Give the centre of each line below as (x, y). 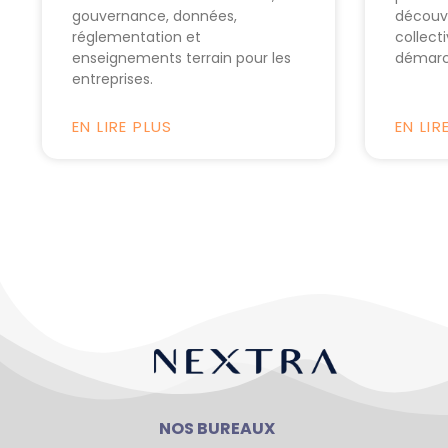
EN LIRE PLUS (122, 127)
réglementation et (136, 37)
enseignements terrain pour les (181, 58)
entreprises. (112, 79)
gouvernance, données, (154, 16)
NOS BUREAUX (217, 429)
